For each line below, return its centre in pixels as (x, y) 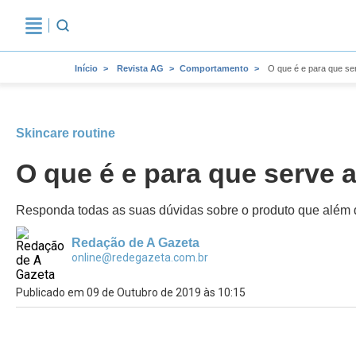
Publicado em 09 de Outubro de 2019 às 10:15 (131, 292)
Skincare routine (66, 133)
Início (86, 68)
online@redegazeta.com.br (140, 257)
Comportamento (214, 68)
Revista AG (140, 68)
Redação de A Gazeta (135, 243)
